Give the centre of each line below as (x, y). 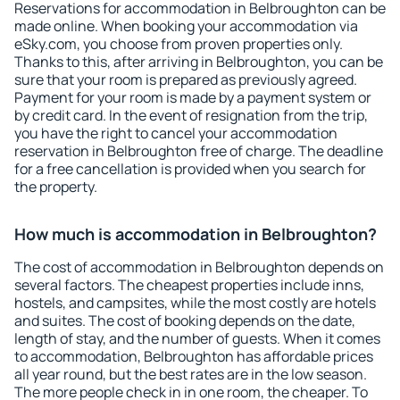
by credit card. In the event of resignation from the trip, (191, 115)
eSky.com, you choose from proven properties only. (179, 44)
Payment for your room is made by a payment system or (193, 97)
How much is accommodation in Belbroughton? (196, 234)
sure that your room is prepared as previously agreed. (186, 79)
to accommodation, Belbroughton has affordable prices (194, 356)
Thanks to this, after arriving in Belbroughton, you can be (199, 62)
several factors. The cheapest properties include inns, (189, 285)
